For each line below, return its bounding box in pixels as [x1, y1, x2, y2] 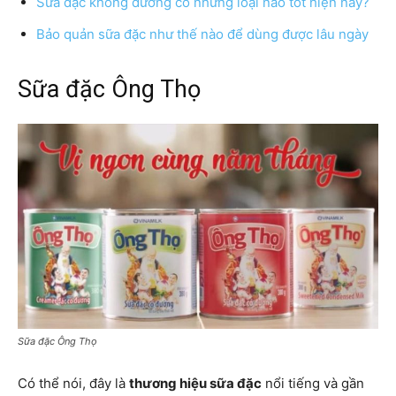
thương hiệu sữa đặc [129, 375, 262, 392]
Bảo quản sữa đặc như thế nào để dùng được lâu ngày [36, 26, 369, 42]
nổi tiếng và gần [262, 375, 364, 392]
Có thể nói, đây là [18, 375, 129, 392]
